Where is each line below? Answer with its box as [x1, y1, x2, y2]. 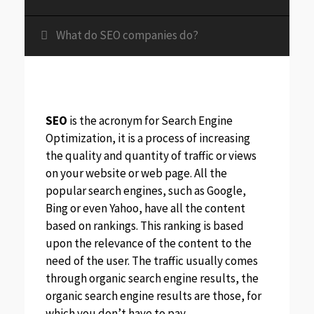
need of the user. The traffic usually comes [46, 253, 258, 269]
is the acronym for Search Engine [67, 113, 233, 129]
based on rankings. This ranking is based [46, 218, 244, 234]
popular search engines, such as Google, [46, 183, 246, 199]
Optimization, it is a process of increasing [46, 130, 250, 146]
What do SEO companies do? [56, 27, 198, 43]
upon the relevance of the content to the [46, 235, 252, 252]
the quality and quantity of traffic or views [46, 148, 257, 164]
